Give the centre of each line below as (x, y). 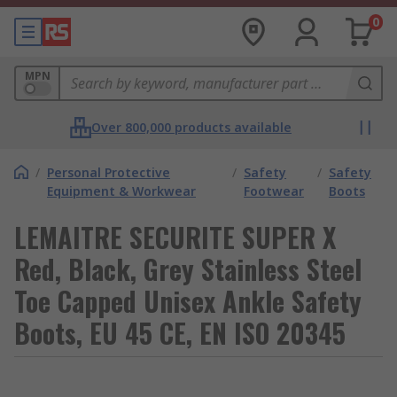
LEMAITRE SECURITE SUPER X (175, 237)
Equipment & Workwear (121, 191)
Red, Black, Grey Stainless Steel (188, 269)
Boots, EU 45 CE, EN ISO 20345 (180, 333)
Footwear (274, 191)
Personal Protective (109, 172)
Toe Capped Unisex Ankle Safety (188, 301)
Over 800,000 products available (191, 127)
